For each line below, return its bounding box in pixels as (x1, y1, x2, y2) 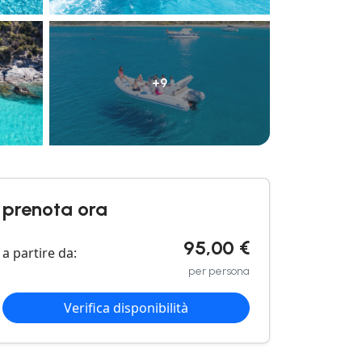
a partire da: (2, 243, 77, 262)
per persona (188, 263, 250, 278)
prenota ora (2, 196, 107, 221)
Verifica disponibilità (64, 298, 188, 317)
